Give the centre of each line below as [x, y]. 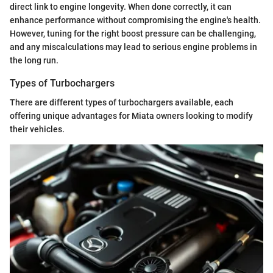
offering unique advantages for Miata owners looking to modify [131, 116]
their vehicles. [37, 129]
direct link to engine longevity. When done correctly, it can [121, 6]
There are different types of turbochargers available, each [122, 103]
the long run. [34, 60]
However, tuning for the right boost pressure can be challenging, [133, 33]
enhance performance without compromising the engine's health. [135, 20]
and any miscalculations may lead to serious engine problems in [133, 47]
